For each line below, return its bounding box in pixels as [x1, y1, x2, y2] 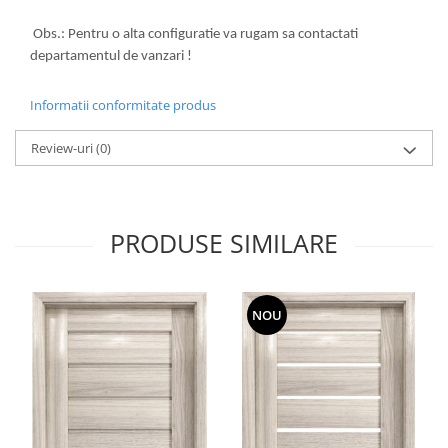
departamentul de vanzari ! [30, 48, 192, 64]
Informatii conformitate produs [30, 95, 216, 114]
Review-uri [31, 138, 96, 157]
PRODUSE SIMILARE [110, 225, 338, 260]
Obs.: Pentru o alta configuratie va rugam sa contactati [30, 26, 358, 42]
